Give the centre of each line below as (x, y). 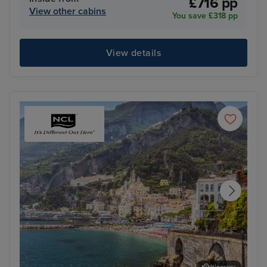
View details (133, 53)
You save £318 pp (205, 16)
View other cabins (68, 12)
